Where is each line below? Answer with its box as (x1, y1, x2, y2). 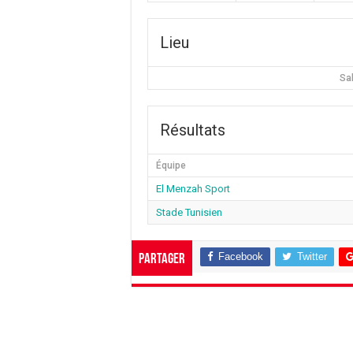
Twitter (297, 250, 327, 262)
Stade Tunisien (156, 206, 222, 218)
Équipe (156, 159, 186, 171)
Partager (139, 251, 185, 267)
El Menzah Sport (156, 182, 230, 195)
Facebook (218, 250, 263, 262)
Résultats (160, 120, 225, 139)
